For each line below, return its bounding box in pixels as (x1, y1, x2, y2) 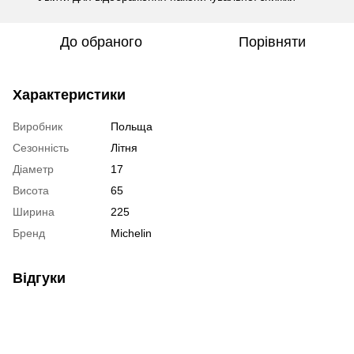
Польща (111, 119, 153, 133)
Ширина (13, 205, 55, 218)
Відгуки (13, 269, 66, 286)
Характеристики (13, 86, 126, 103)
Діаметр (13, 162, 54, 175)
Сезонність (13, 141, 69, 154)
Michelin (111, 226, 152, 239)
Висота (13, 183, 49, 197)
